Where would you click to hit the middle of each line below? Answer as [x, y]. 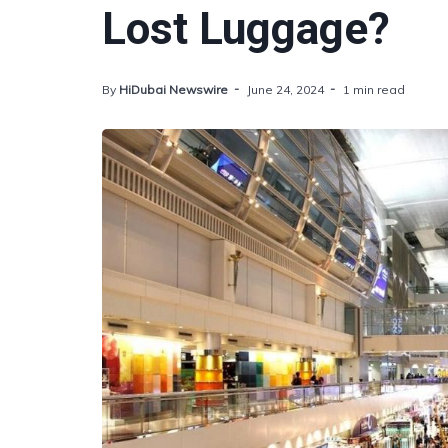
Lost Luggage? [246, 29]
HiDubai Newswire [173, 89]
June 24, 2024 [285, 89]
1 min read [374, 89]
